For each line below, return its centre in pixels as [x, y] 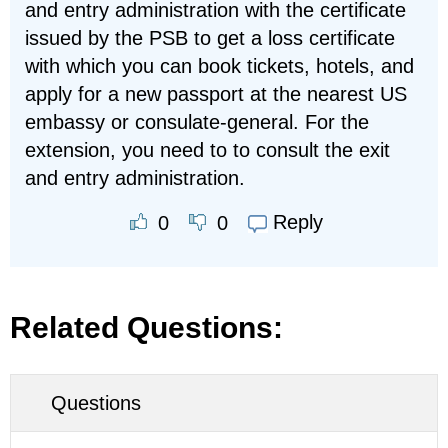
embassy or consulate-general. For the [197, 122]
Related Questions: [146, 327]
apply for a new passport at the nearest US [216, 94]
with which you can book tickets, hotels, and [219, 66]
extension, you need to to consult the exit [207, 150]
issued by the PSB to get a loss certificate [210, 38]
